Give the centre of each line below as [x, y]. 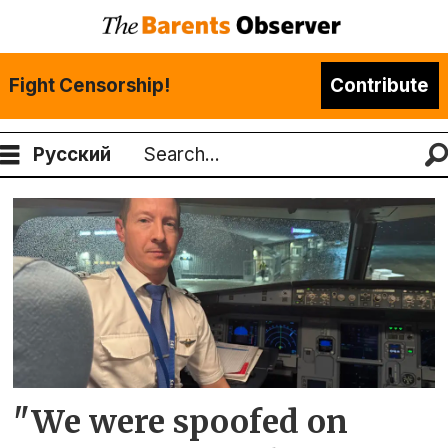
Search [156, 169]
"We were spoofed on [181, 422]
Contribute [380, 85]
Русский [72, 155]
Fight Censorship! [90, 85]
